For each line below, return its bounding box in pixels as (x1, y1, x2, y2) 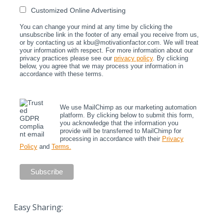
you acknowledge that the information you (59, 119, 178, 127)
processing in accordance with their (59, 135, 162, 143)
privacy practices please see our (19, 55, 114, 62)
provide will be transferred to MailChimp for (59, 127, 181, 135)
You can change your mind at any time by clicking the (19, 23, 172, 31)
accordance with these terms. (19, 70, 104, 78)
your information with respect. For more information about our (19, 47, 193, 55)
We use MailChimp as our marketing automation (59, 104, 196, 111)
